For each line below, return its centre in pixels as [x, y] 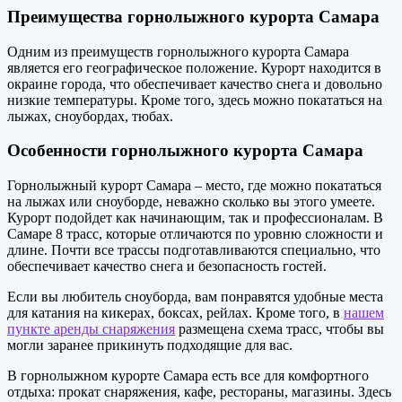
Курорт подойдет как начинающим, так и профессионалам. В [195, 217]
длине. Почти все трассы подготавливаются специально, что [194, 249]
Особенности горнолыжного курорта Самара [185, 151]
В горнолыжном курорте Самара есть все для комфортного [188, 375]
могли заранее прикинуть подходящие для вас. [150, 345]
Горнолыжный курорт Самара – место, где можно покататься [194, 185]
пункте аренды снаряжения [91, 328]
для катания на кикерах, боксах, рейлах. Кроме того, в [175, 312]
